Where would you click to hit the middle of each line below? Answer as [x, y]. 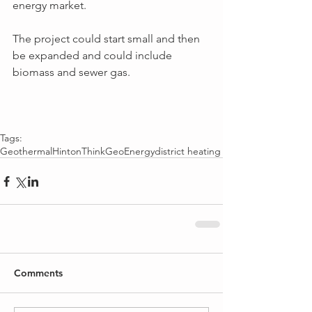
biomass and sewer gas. [71, 72]
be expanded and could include [94, 55]
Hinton [67, 151]
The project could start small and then [108, 39]
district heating [188, 151]
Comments [38, 273]
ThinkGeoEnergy [118, 151]
